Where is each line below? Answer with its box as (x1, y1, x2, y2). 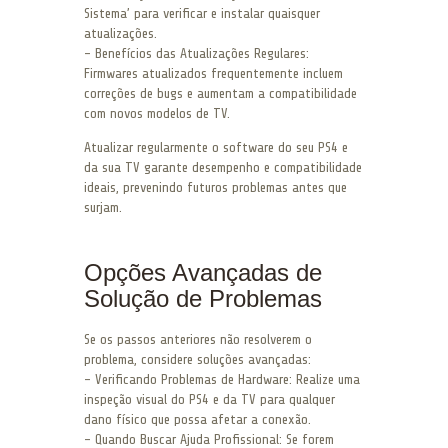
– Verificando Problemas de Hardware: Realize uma (84, 372, 360, 388)
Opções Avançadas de (84, 259, 322, 287)
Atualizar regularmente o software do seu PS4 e (84, 140, 348, 156)
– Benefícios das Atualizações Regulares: (84, 46, 309, 62)
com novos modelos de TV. (84, 106, 230, 122)
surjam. (84, 200, 122, 216)
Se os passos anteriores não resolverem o (84, 332, 312, 348)
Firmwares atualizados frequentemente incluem (84, 66, 343, 82)
